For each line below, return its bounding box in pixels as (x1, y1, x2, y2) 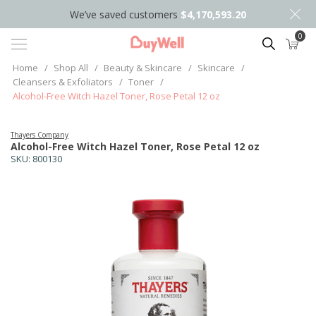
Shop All (54, 61, 88, 74)
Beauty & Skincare (104, 61, 182, 74)
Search (259, 35, 291, 49)
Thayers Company (11, 130, 68, 140)
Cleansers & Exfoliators (13, 75, 113, 88)
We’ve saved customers (70, 7, 181, 21)
